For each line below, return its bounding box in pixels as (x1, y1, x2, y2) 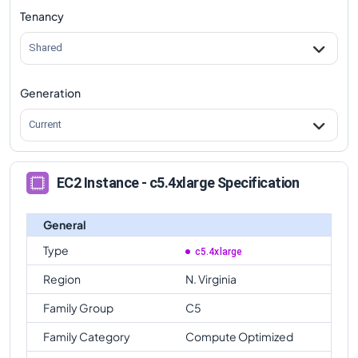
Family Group (43, 300, 113, 315)
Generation (20, 85, 81, 100)
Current (29, 118, 62, 131)
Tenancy (20, 8, 64, 23)
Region (43, 271, 81, 286)
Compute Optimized (185, 328, 293, 344)
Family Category (43, 328, 130, 344)
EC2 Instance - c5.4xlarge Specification (57, 174, 300, 192)
